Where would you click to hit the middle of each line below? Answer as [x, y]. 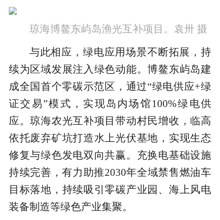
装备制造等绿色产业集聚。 [70, 207]
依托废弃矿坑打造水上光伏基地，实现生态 [110, 138]
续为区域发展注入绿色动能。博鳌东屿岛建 [110, 69]
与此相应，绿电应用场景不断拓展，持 [120, 52]
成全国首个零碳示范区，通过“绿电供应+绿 [110, 87]
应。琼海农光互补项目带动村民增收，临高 [110, 121]
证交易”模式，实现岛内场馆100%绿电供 [110, 104]
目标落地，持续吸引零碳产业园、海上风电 [110, 190]
